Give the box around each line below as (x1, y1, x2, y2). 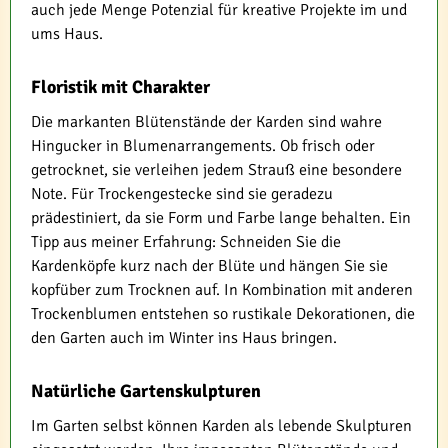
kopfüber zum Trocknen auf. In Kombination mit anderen (31, 280, 413, 301)
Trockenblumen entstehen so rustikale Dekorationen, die (31, 304, 415, 325)
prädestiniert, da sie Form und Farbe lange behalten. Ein (31, 208, 411, 229)
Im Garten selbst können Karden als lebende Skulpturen (31, 416, 412, 437)
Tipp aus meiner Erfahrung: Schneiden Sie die (31, 232, 341, 253)
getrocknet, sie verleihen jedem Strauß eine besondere (31, 160, 402, 181)
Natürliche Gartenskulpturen (31, 380, 261, 403)
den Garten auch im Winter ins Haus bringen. (31, 328, 337, 349)
